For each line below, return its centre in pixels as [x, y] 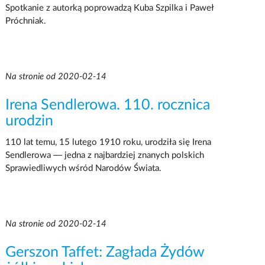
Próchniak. [25, 21]
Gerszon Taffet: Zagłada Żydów [104, 252]
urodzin [29, 121]
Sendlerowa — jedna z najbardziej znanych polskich [104, 155]
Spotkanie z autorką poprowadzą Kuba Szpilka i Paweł [109, 8]
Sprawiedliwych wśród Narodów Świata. [83, 168]
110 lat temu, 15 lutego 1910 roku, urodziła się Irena [108, 142]
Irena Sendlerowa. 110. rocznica [107, 105]
